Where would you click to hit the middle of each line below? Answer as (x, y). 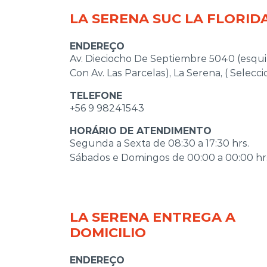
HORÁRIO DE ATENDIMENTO (141, 131)
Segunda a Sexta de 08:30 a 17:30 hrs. (159, 143)
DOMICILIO (108, 232)
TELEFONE (96, 95)
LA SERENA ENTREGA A (153, 217)
